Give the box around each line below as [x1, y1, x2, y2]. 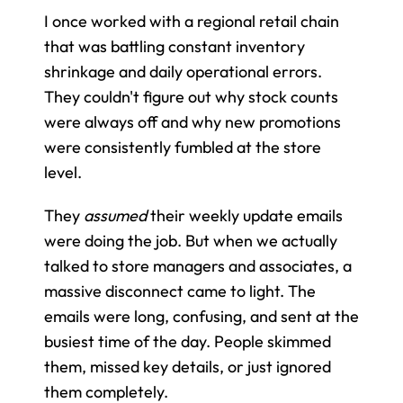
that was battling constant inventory [44, 35, 305, 57]
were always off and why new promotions [44, 111, 341, 132]
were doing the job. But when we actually [44, 229, 337, 251]
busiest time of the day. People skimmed [44, 330, 331, 352]
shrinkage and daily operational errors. [44, 60, 322, 82]
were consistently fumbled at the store [44, 136, 321, 157]
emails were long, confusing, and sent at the [44, 305, 359, 327]
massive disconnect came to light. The [44, 280, 316, 301]
